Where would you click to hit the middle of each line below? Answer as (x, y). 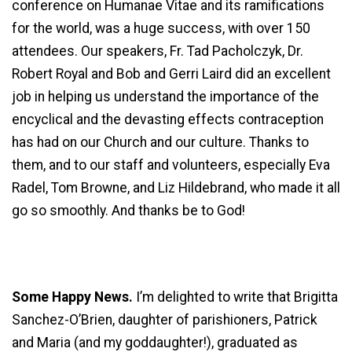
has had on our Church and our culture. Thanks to (160, 142)
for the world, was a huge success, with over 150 (161, 28)
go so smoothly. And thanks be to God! (128, 210)
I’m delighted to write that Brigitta (235, 297)
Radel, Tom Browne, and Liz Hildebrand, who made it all (176, 187)
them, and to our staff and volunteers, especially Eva (171, 165)
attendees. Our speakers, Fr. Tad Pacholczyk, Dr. (158, 51)
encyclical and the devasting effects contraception (168, 119)
